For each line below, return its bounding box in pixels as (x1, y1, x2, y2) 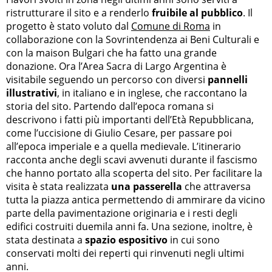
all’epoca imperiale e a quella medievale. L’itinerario (6, 139, 241, 153)
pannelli (208, 72, 248, 86)
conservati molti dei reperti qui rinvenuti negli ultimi (6, 246, 244, 260)
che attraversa (182, 179, 251, 193)
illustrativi (6, 86, 57, 100)
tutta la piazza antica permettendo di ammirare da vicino (6, 192, 265, 206)
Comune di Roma (131, 19, 210, 33)
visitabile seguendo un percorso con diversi (6, 72, 208, 86)
